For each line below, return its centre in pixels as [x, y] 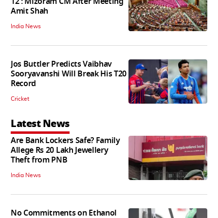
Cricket [20, 99]
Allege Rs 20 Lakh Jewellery [60, 151]
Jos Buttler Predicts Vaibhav [62, 64]
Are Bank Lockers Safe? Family [65, 141]
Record [24, 84]
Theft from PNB [39, 160]
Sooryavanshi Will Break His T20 [69, 74]
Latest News [40, 124]
